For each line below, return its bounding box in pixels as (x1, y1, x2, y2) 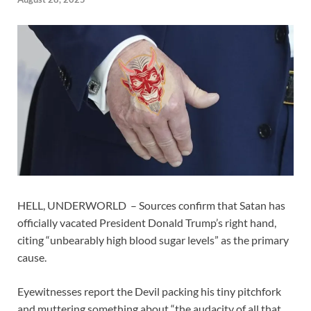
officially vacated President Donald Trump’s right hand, (17, 215, 276, 229)
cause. (17, 250, 49, 264)
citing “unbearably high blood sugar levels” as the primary (17, 233, 289, 246)
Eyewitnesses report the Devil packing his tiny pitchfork (17, 284, 281, 298)
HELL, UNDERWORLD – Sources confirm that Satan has (17, 198, 285, 212)
